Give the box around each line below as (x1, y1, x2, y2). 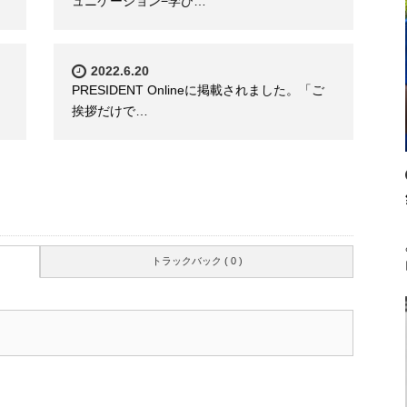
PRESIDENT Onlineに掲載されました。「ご (72, 83, 324, 98)
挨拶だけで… (72, 104, 148, 119)
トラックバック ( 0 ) (151, 255, 243, 267)
